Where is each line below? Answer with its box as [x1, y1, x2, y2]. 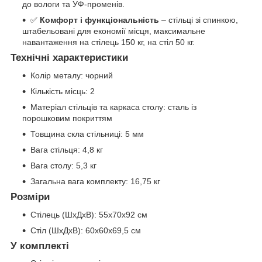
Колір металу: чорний [30, 70, 113, 80]
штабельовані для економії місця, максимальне [22, 26, 205, 36]
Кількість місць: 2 [30, 86, 95, 96]
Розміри [11, 191, 50, 202]
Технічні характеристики [11, 52, 128, 64]
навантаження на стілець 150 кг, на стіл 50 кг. [22, 37, 195, 47]
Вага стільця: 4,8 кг [30, 144, 103, 154]
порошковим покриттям [22, 113, 112, 123]
